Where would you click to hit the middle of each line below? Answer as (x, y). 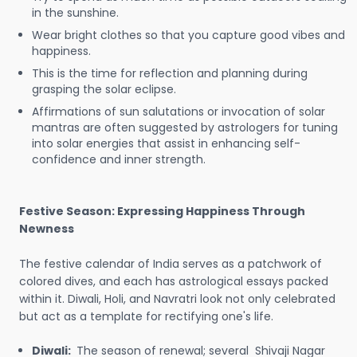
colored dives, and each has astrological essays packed (174, 281)
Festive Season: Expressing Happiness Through (162, 211)
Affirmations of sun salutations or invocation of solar (178, 112)
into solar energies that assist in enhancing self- (166, 143)
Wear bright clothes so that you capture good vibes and (188, 35)
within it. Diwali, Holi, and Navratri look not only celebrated (177, 299)
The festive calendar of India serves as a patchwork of (171, 264)
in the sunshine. (75, 13)
